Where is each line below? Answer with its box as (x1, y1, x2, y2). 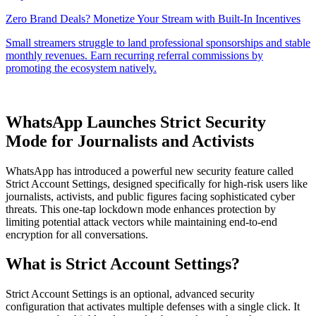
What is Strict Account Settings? (6, 255, 240, 274)
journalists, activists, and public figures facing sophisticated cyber (6, 190, 295, 202)
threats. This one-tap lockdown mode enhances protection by (6, 202, 276, 215)
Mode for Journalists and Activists (6, 131, 254, 150)
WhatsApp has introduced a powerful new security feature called (6, 164, 293, 177)
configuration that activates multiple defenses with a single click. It (6, 300, 300, 313)
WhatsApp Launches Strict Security (6, 112, 266, 131)
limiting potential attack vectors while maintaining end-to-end (6, 215, 277, 228)
